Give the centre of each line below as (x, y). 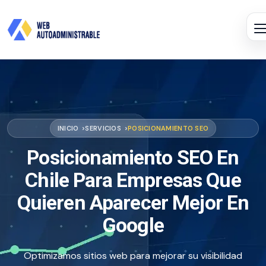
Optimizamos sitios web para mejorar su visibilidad (133, 256)
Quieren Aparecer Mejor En (133, 202)
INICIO (68, 128)
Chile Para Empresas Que (133, 180)
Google (133, 225)
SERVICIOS (103, 128)
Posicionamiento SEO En (133, 157)
